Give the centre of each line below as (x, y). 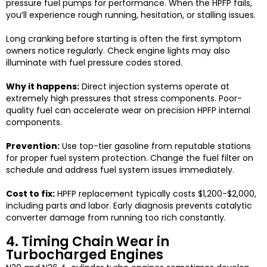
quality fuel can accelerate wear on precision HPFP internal (128, 111)
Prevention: (33, 146)
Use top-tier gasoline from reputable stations (155, 146)
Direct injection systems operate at (154, 87)
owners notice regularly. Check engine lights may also (118, 51)
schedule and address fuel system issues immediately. (120, 170)
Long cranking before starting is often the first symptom (124, 39)
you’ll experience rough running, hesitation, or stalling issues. (131, 15)
